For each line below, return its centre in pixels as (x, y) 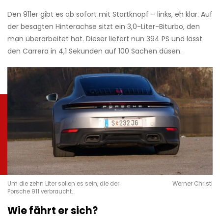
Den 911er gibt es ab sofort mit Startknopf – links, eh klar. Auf (110, 14)
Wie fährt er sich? (54, 211)
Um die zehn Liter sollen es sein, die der (63, 184)
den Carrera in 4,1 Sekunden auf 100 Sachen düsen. (96, 51)
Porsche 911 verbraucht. (40, 192)
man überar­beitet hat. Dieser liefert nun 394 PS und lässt (105, 39)
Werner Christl (192, 184)
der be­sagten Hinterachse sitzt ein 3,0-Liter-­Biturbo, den (104, 27)
